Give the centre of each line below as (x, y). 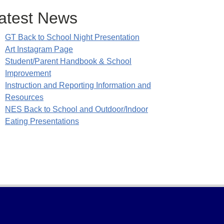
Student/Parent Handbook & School (68, 61)
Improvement (28, 73)
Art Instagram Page (39, 49)
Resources (24, 97)
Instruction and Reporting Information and (78, 85)
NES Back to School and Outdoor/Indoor (76, 109)
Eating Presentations (42, 121)
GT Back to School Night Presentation (72, 37)
